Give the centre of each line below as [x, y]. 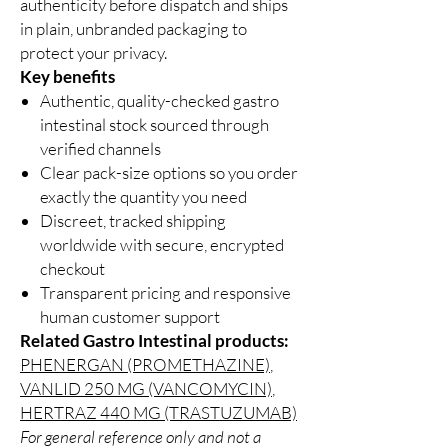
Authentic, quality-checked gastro [159, 101]
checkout [72, 269]
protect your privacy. [93, 53]
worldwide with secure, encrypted [162, 245]
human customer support [130, 317]
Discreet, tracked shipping [133, 221]
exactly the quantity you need [143, 197]
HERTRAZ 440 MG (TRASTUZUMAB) [158, 413]
